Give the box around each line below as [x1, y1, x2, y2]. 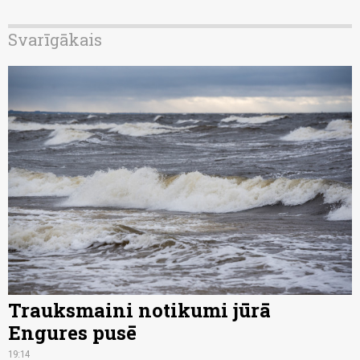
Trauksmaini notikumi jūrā [8, 297, 271, 324]
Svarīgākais [8, 28, 102, 50]
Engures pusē [8, 320, 137, 346]
